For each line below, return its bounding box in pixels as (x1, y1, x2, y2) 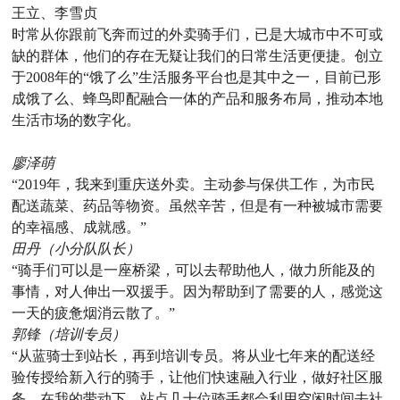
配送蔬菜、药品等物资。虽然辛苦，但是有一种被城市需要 (12, 198, 384, 214)
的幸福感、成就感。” (12, 220, 147, 236)
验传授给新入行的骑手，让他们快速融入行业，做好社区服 (12, 370, 384, 386)
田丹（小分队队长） (12, 241, 141, 257)
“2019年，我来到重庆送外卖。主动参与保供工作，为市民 (12, 177, 376, 193)
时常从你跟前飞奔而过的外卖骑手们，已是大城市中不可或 (12, 27, 384, 43)
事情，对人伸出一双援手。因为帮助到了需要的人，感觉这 (12, 284, 384, 300)
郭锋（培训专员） (12, 327, 127, 343)
